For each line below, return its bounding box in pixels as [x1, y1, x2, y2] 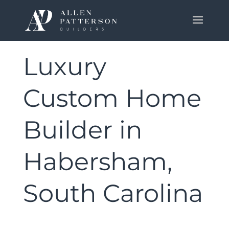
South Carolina [22, 178, 203, 208]
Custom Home [22, 83, 201, 113]
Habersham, [22, 147, 172, 176]
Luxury [22, 52, 106, 81]
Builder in [22, 115, 142, 145]
